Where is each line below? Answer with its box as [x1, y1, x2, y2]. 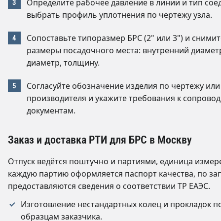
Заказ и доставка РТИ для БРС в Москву [8, 133, 192, 146]
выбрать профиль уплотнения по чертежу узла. [27, 9, 212, 20]
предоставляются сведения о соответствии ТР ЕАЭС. [8, 181, 210, 191]
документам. [27, 105, 75, 116]
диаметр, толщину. [27, 57, 100, 68]
